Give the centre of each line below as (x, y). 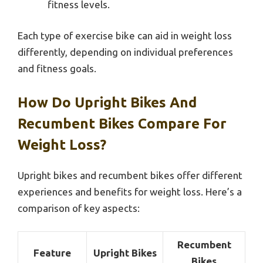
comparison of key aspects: (79, 208)
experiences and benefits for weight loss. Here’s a (130, 191)
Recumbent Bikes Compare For (122, 123)
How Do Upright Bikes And (107, 102)
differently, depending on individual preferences (125, 52)
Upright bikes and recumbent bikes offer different (130, 175)
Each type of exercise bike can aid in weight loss (125, 36)
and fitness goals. (57, 69)
